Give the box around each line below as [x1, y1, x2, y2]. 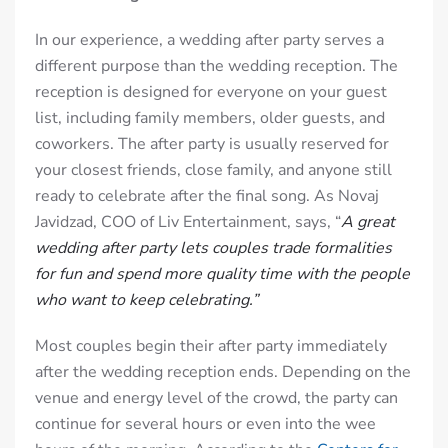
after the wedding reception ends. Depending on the [35, 360, 411, 383]
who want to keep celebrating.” [35, 288, 258, 311]
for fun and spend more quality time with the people [35, 262, 410, 285]
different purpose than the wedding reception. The [35, 54, 398, 77]
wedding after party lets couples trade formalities [35, 236, 392, 259]
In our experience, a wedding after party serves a [35, 28, 384, 51]
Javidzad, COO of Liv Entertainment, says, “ [35, 210, 341, 233]
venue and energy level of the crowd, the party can [35, 386, 398, 409]
